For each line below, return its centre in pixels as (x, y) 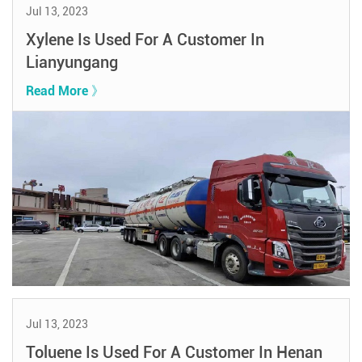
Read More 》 (65, 90)
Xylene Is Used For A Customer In (145, 39)
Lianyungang (72, 62)
